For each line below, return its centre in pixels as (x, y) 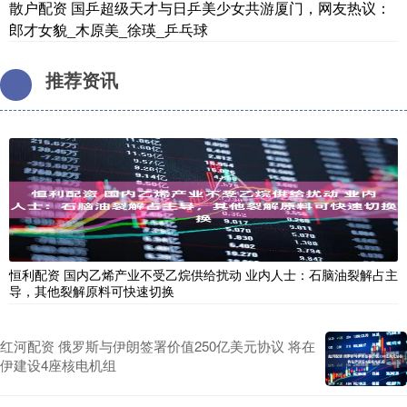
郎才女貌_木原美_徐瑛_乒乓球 (109, 29)
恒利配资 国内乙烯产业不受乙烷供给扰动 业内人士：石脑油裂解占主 (203, 274)
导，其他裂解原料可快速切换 (92, 290)
